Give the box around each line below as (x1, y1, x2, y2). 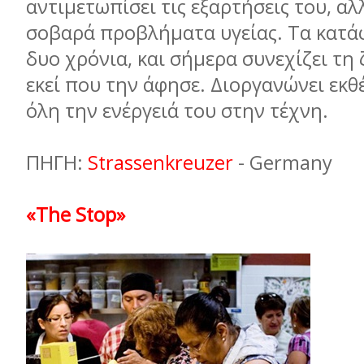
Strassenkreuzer (88, 149, 238, 175)
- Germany (238, 149, 332, 175)
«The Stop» (26, 201, 125, 227)
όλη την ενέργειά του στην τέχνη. (26, 97, 333, 123)
